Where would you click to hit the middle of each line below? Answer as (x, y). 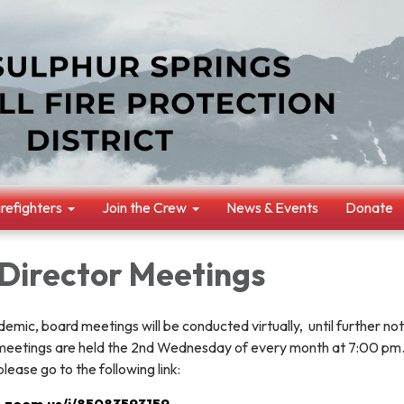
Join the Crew (144, 207)
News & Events (272, 207)
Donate (369, 207)
